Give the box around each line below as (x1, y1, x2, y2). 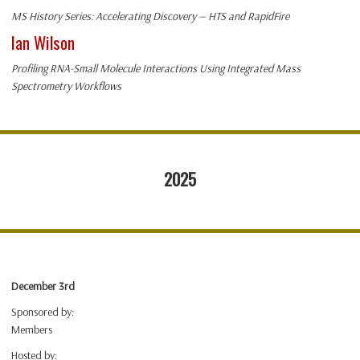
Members (11, 322, 52, 337)
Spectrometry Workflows (11, 79, 121, 94)
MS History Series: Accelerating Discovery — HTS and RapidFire (11, 9, 289, 24)
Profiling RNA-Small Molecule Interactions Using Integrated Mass (11, 61, 301, 76)
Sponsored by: (11, 305, 74, 320)
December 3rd (11, 279, 75, 294)
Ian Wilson (11, 30, 75, 55)
